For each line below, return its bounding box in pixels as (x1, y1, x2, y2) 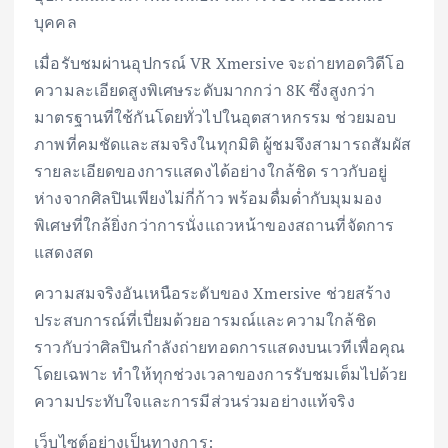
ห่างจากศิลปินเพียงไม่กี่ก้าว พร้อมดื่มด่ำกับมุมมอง (34, 187, 383, 210)
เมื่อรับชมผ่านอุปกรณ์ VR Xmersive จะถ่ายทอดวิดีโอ (34, 52, 405, 75)
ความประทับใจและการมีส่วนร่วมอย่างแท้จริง (34, 390, 355, 413)
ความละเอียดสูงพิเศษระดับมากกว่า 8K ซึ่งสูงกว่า (34, 79, 376, 102)
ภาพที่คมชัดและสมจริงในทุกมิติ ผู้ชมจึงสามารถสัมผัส (34, 133, 412, 156)
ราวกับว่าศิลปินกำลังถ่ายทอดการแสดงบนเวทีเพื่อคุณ (34, 336, 406, 359)
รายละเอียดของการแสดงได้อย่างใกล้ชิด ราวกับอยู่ (34, 160, 388, 183)
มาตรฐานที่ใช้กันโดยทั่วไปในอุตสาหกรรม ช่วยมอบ (34, 106, 397, 129)
